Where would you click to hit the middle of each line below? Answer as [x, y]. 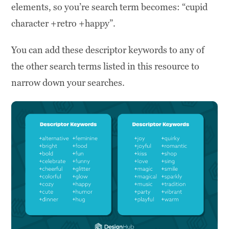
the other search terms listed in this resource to [106, 66]
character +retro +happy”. [64, 23]
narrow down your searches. [68, 82]
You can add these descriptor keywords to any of [108, 50]
